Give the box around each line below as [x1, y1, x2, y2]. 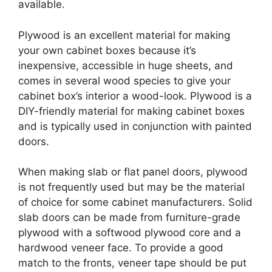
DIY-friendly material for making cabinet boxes [18, 104, 245, 117]
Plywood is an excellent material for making [18, 29, 230, 41]
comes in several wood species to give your [18, 74, 231, 87]
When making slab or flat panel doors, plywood [18, 166, 248, 178]
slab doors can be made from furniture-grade [18, 211, 240, 223]
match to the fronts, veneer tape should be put [18, 257, 246, 269]
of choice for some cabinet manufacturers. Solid [18, 196, 253, 208]
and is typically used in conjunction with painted [18, 120, 252, 132]
